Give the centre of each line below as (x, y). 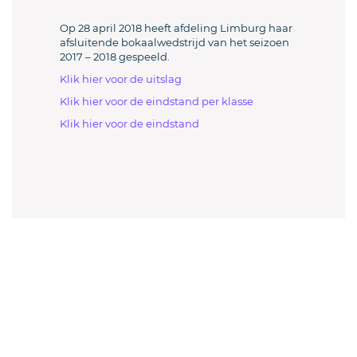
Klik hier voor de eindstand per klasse (157, 101)
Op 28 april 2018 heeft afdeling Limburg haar (176, 28)
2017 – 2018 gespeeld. (115, 57)
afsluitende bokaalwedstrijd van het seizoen (175, 42)
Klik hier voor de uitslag (121, 79)
